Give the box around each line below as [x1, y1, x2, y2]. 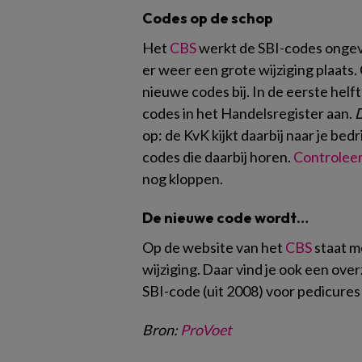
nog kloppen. [142, 169, 223, 187]
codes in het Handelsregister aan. [142, 103, 355, 122]
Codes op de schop [142, 8, 273, 27]
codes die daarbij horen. [142, 147, 293, 166]
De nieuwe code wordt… [142, 208, 309, 227]
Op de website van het [142, 238, 285, 256]
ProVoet [180, 320, 232, 339]
